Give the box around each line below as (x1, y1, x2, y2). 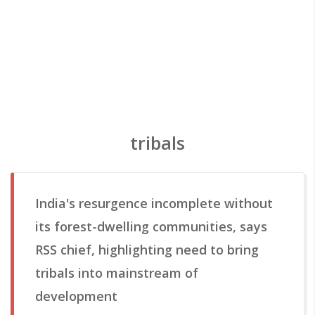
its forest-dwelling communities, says (35, 218, 267, 235)
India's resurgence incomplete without (35, 195, 273, 212)
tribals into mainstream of (35, 264, 198, 281)
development (35, 288, 117, 304)
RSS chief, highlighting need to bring (35, 241, 259, 258)
